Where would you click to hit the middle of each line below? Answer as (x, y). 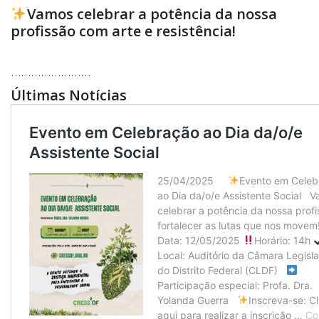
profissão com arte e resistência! (123, 31)
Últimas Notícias (69, 95)
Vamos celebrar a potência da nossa (152, 14)
